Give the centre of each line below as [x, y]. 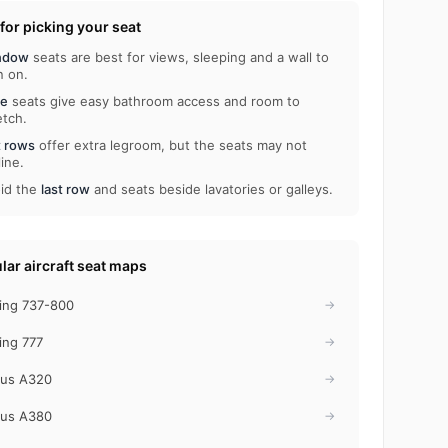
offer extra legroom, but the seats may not [170, 144]
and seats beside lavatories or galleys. [211, 188]
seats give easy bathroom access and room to [153, 100]
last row [65, 188]
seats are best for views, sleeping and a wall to [178, 56]
